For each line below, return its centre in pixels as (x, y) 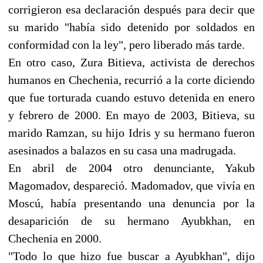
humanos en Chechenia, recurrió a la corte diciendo (131, 80)
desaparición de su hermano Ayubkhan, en (131, 220)
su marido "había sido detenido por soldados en (131, 27)
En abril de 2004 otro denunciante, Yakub (131, 168)
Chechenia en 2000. (55, 238)
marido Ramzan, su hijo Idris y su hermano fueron (131, 132)
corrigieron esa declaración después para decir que (131, 9)
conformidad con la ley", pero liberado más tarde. (127, 44)
